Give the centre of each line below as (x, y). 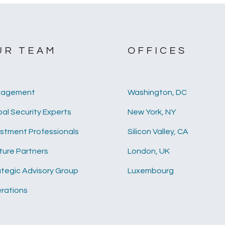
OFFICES (157, 51)
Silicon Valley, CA (158, 132)
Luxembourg (150, 171)
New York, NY (151, 112)
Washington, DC (157, 92)
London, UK (148, 151)
